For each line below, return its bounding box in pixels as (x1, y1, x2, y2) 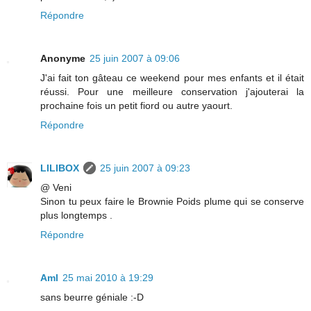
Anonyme (40, 52, 85, 64)
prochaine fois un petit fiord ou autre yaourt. (40, 99, 233, 111)
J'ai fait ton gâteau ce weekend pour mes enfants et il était (40, 72, 304, 83)
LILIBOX (40, 162, 79, 174)
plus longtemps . (40, 209, 112, 221)
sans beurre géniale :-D (40, 291, 144, 303)
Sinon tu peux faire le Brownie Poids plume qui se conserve (40, 195, 304, 207)
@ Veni (40, 181, 72, 193)
